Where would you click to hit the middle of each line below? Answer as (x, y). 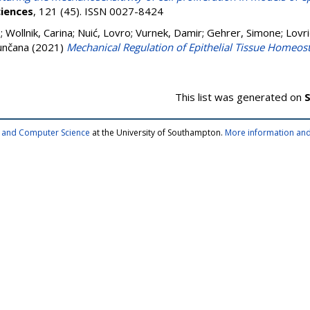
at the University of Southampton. (157, 133)
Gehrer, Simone (244, 33)
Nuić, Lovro (104, 33)
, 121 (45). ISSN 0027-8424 (98, 11)
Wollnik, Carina (39, 33)
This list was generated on (240, 97)
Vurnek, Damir (169, 33)
